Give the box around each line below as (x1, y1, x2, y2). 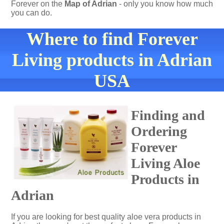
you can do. (11, 8, 52, 17)
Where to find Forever (26, 29, 198, 49)
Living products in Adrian (12, 50, 212, 70)
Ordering (131, 123, 187, 139)
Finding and (131, 107, 205, 123)
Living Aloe (131, 155, 200, 171)
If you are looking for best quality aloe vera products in (11, 212, 201, 221)
